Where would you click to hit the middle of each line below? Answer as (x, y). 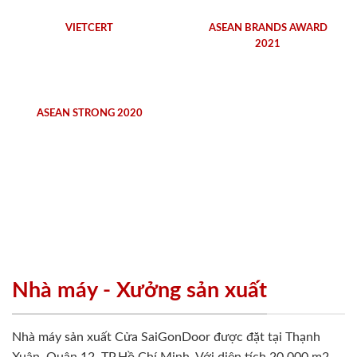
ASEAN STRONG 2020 (89, 113)
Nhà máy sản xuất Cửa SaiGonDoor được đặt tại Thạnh (166, 337)
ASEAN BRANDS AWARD (268, 28)
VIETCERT (89, 28)
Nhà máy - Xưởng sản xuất (139, 290)
